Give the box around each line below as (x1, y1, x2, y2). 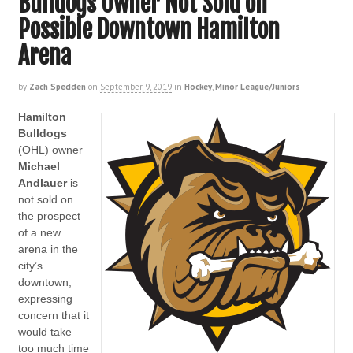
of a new (17, 226, 61, 240)
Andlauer (17, 176, 67, 190)
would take (17, 325, 72, 339)
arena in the (17, 243, 78, 256)
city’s (17, 259, 43, 273)
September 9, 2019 (99, 81, 172, 93)
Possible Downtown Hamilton (17, 15, 280, 45)
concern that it (17, 309, 89, 322)
